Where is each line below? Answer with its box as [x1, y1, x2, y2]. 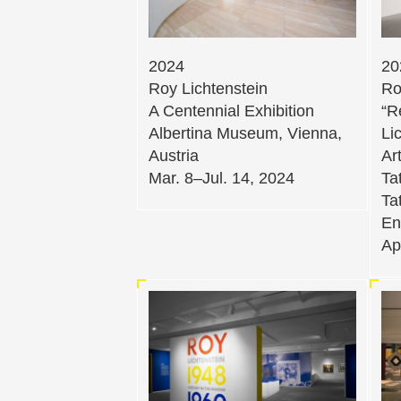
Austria [149, 146, 199, 165]
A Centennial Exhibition [149, 101, 314, 120]
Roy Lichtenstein [149, 79, 268, 98]
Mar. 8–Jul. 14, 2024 [149, 168, 294, 187]
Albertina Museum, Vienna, [149, 124, 342, 142]
